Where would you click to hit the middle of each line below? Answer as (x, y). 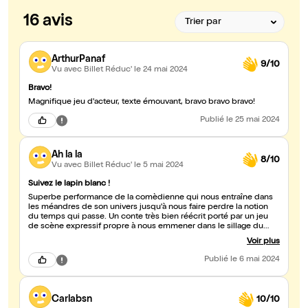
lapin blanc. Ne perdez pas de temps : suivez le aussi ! (131, 237)
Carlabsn (72, 299)
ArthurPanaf (78, 59)
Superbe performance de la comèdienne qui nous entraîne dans (151, 198)
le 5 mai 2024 (159, 165)
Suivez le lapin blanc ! (69, 185)
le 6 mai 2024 (255, 260)
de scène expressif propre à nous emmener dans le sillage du (146, 227)
